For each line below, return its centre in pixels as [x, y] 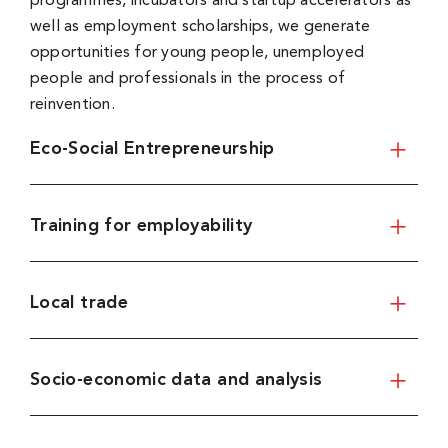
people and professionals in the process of [187, 78]
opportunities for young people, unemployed [197, 52]
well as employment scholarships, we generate [200, 26]
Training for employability [141, 225]
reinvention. [72, 104]
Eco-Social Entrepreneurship [152, 148]
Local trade [78, 302]
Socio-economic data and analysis [176, 379]
